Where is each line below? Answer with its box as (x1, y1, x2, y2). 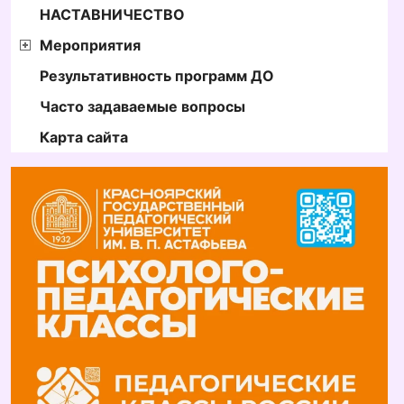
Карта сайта (40, 127, 128, 146)
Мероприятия (40, 35, 141, 54)
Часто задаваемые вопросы (40, 96, 245, 115)
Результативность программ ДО (40, 66, 274, 85)
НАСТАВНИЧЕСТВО (40, 5, 185, 23)
